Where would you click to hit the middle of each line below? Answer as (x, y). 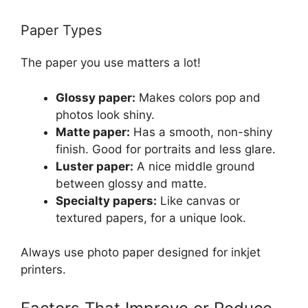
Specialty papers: (106, 200)
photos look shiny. (105, 114)
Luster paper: (95, 166)
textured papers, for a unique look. (151, 218)
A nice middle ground (194, 166)
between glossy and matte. (131, 183)
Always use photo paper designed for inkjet (141, 253)
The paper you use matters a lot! (111, 63)
